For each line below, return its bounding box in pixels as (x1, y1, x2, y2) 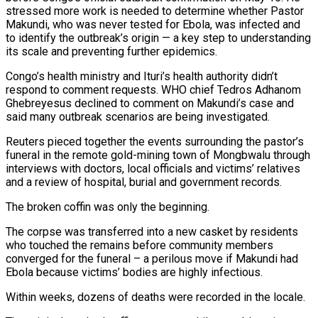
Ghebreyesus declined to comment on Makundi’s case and (6, 96, 294, 110)
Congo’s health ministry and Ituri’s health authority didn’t (6, 69, 278, 83)
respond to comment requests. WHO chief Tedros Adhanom (6, 82, 301, 97)
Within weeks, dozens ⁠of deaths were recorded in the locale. (6, 290, 305, 304)
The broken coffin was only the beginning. (6, 199, 209, 214)
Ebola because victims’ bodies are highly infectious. (6, 265, 263, 279)
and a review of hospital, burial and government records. (6, 175, 282, 189)
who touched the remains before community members (6, 238, 273, 252)
